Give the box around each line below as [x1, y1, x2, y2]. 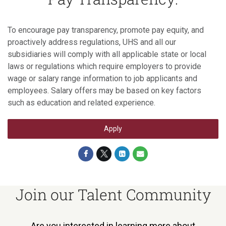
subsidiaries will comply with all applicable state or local [8, 49, 206, 59]
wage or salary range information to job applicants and [8, 73, 197, 83]
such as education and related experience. [8, 97, 155, 107]
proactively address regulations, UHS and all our [8, 37, 176, 47]
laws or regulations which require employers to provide [8, 61, 201, 71]
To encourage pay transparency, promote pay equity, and [8, 25, 204, 35]
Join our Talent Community [15, 184, 211, 204]
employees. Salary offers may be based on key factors [8, 85, 201, 95]
